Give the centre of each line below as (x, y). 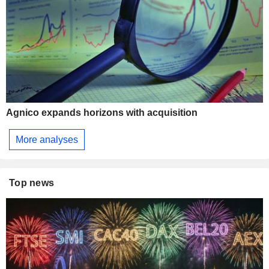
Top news (32, 183)
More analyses (47, 139)
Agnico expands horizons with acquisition (102, 113)
